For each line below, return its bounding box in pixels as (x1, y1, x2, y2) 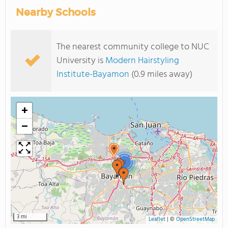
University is (56, 53, 105, 68)
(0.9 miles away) (129, 67, 192, 82)
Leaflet (149, 215, 165, 224)
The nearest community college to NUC (56, 40, 209, 54)
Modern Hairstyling (105, 53, 179, 68)
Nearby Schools (16, 6, 96, 18)
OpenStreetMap (176, 215, 215, 224)
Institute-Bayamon (56, 67, 129, 82)
